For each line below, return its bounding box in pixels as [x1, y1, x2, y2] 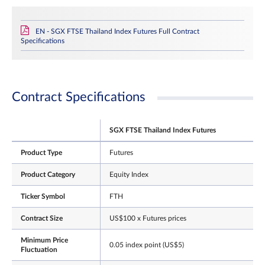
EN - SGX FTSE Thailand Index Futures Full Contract [35, 28, 199, 35]
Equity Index [109, 171, 148, 178]
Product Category [21, 171, 75, 178]
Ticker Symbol [21, 193, 65, 200]
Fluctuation [21, 246, 57, 253]
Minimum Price [21, 237, 68, 244]
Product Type [21, 149, 62, 156]
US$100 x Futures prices [109, 215, 186, 222]
